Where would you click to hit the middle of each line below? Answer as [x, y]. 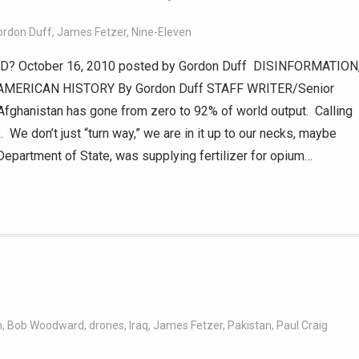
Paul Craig [302, 325]
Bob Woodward [46, 325]
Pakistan [250, 325]
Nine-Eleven [161, 32]
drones [107, 325]
